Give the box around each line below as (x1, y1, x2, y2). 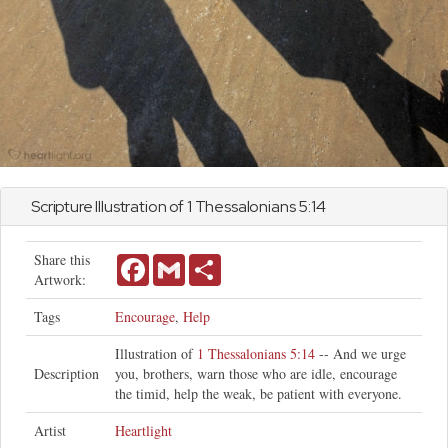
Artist (34, 421, 66, 440)
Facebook (149, 252, 203, 271)
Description (34, 364, 99, 383)
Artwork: (34, 270, 86, 289)
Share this (34, 250, 90, 269)
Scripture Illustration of (31, 196, 187, 217)
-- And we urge (315, 344, 406, 363)
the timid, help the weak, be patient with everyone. (115, 384, 402, 403)
